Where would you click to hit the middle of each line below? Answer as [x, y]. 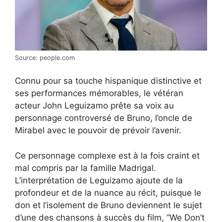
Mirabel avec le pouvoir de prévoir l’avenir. [98, 131]
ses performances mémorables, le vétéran [99, 93]
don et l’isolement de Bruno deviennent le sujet [109, 205]
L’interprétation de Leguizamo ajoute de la [99, 180]
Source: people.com [45, 57]
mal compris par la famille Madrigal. [85, 168]
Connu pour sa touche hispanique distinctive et [108, 81]
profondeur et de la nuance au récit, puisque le [108, 193]
